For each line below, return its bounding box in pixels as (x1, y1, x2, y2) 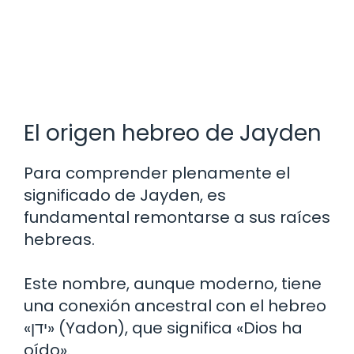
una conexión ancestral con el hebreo (24, 295, 326, 318)
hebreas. (24, 228, 95, 251)
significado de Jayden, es (24, 184, 226, 207)
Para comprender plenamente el (24, 162, 290, 185)
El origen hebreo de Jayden (24, 118, 322, 149)
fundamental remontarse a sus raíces (24, 206, 330, 229)
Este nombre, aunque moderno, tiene (24, 273, 322, 296)
